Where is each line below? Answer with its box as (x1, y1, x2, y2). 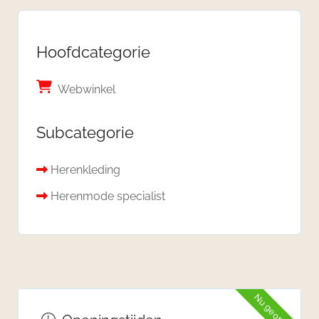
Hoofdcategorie (36, 42, 150, 61)
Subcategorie (36, 122, 134, 142)
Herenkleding (51, 162, 120, 177)
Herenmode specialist (51, 189, 165, 203)
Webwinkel (58, 82, 115, 96)
